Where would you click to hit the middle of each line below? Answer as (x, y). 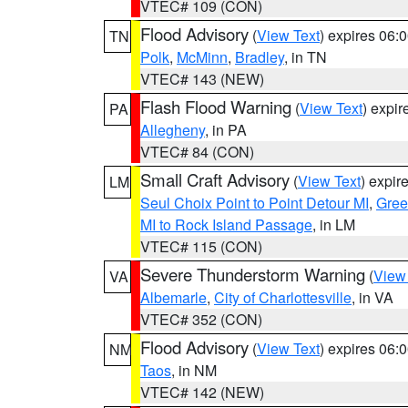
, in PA (226, 130)
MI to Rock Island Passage (226, 224)
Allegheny (173, 130)
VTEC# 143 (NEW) (202, 79)
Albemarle (173, 297)
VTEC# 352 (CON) (201, 319)
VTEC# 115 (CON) (201, 246)
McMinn (202, 57)
